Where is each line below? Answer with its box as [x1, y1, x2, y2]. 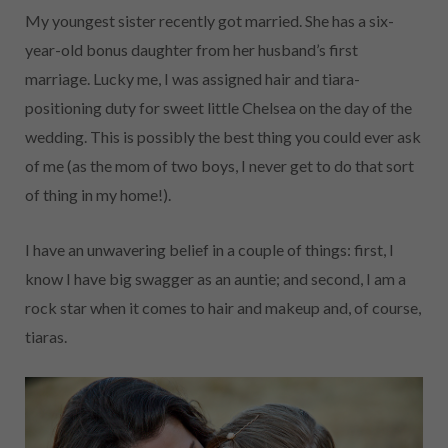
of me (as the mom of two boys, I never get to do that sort [25, 156, 414, 176]
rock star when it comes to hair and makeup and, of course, [25, 298, 421, 318]
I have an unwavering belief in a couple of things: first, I [25, 240, 394, 260]
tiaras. [25, 327, 67, 347]
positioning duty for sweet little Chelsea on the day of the [25, 98, 412, 118]
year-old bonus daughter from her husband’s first [25, 40, 358, 60]
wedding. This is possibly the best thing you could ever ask [25, 127, 421, 147]
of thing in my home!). [25, 185, 171, 205]
